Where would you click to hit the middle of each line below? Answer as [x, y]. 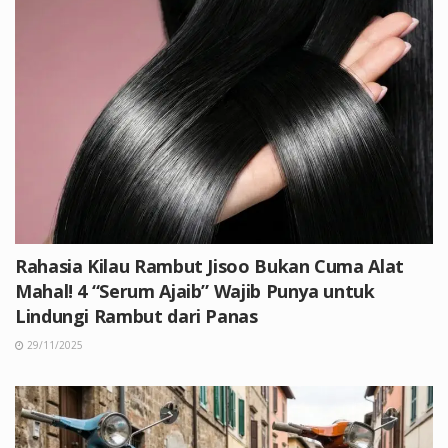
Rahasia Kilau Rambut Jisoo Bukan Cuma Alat [209, 265]
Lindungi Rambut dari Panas [136, 315]
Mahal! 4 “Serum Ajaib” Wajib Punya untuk [195, 290]
